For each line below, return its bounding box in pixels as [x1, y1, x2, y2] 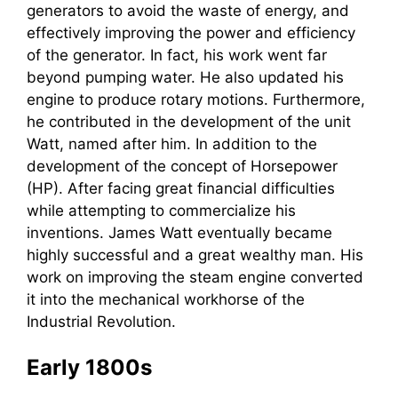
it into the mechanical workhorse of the [27, 290, 305, 308]
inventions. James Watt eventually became [27, 223, 332, 242]
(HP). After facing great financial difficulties [27, 179, 335, 197]
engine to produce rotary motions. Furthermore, [27, 90, 365, 108]
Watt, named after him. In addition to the [27, 134, 317, 153]
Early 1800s [27, 354, 152, 380]
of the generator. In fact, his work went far [27, 45, 327, 64]
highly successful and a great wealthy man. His [27, 245, 363, 264]
